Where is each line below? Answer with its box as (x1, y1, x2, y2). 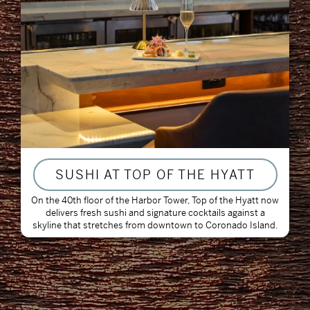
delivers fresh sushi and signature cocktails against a (45, 207, 265, 219)
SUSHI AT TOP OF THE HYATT (55, 167, 255, 183)
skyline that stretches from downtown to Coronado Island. (33, 219, 277, 231)
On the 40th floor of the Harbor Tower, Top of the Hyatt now (31, 194, 279, 206)
